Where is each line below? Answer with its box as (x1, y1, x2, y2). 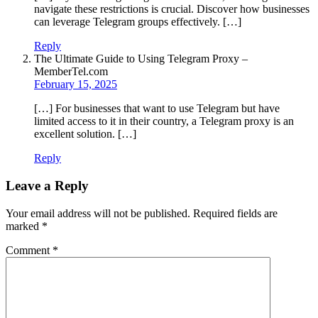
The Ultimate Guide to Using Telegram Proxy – (34, 53, 248, 65)
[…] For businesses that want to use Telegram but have (34, 102, 280, 115)
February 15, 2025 (34, 78, 117, 91)
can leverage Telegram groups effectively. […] (34, 16, 241, 28)
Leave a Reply (6, 178, 89, 194)
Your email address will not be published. (6, 207, 190, 219)
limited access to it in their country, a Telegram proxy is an (34, 115, 294, 128)
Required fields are (193, 207, 278, 219)
